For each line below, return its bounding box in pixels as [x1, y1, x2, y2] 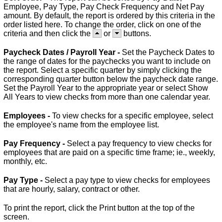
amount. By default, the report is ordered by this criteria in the [3, 11, 215, 20]
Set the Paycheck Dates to [122, 48, 215, 56]
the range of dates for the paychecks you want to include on [3, 56, 211, 65]
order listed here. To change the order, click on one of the [3, 20, 201, 29]
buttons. [121, 29, 151, 38]
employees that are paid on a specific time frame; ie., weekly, [3, 148, 215, 157]
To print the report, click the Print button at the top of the [3, 203, 195, 212]
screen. [3, 212, 29, 221]
